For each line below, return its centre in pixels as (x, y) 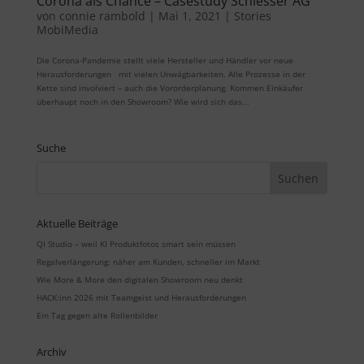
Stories (252, 16)
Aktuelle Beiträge (77, 224)
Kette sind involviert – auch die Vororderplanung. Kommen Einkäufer (169, 88)
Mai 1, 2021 (189, 16)
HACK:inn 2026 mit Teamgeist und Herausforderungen (141, 298)
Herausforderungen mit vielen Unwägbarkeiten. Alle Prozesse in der (171, 74)
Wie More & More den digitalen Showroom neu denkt (139, 280)
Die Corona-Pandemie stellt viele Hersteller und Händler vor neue (165, 61)
